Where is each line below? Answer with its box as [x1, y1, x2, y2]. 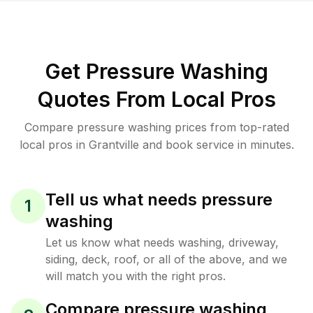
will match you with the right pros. [45, 269, 226, 283]
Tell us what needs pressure [45, 189, 272, 210]
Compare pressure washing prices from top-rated [24, 120, 289, 134]
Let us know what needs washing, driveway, [45, 235, 279, 249]
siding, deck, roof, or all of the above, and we [45, 252, 287, 266]
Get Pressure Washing [45, 59, 268, 84]
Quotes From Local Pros [37, 87, 276, 112]
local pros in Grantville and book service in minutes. [19, 138, 294, 152]
